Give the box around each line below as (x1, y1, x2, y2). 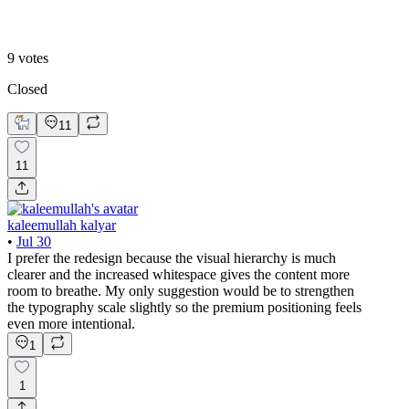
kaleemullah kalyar (7, 216, 116, 233)
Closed (7, 80, 47, 97)
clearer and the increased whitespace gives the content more (7, 266, 350, 282)
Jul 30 (16, 233, 51, 249)
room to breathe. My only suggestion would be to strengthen (7, 282, 354, 299)
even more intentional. (7, 315, 135, 331)
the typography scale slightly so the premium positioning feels (7, 299, 362, 315)
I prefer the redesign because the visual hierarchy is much (7, 249, 336, 266)
